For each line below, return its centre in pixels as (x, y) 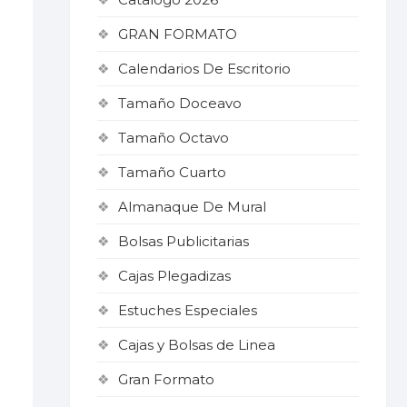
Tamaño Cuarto (172, 172)
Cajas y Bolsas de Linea (197, 345)
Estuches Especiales (188, 310)
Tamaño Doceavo (180, 103)
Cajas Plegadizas (174, 276)
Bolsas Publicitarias (184, 241)
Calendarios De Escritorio (204, 69)
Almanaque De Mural (192, 207)
